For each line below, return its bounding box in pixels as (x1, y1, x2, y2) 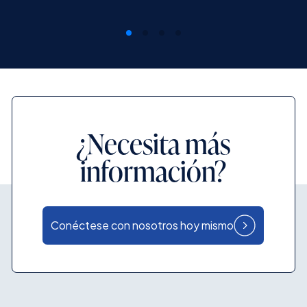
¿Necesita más (76, 124, 231, 162)
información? (80, 151, 227, 189)
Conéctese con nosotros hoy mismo (51, 217, 234, 232)
